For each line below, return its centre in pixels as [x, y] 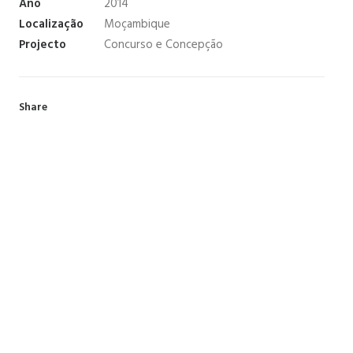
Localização [51, 24]
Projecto [43, 45]
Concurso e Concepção [163, 45]
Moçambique [137, 24]
